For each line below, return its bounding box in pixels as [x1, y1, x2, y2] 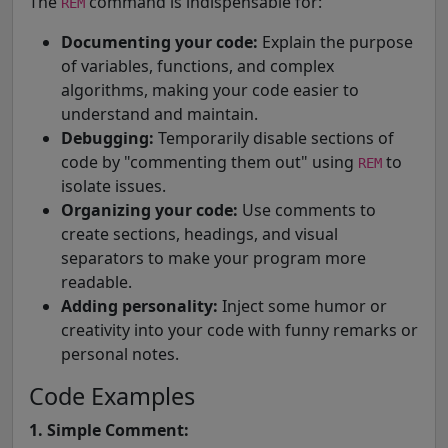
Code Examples [29, 379, 195, 412]
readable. [61, 270, 132, 293]
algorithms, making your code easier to [61, 78, 359, 101]
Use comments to [238, 198, 376, 221]
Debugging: [61, 126, 154, 149]
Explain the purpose [258, 30, 413, 53]
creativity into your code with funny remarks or [61, 318, 418, 341]
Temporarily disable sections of [154, 126, 394, 149]
